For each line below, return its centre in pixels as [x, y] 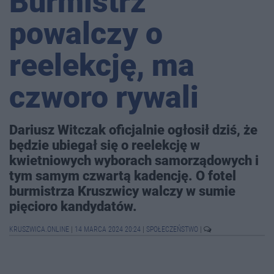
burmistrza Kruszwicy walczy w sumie [122, 191]
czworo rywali [104, 98]
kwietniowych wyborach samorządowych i [134, 161]
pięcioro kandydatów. [73, 206]
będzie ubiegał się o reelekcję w [105, 145]
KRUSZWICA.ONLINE [40, 230]
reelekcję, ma [102, 66]
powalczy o [86, 34]
